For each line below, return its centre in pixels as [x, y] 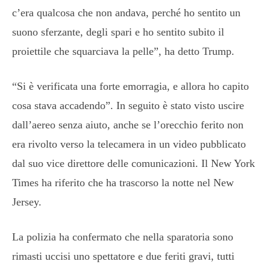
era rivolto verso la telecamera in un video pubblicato [129, 144]
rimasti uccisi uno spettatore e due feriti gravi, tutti [123, 256]
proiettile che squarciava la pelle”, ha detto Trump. [123, 51]
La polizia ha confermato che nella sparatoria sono [123, 237]
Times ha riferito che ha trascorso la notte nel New [123, 182]
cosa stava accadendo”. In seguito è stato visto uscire [128, 105]
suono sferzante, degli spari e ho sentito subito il [118, 32]
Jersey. [27, 202]
